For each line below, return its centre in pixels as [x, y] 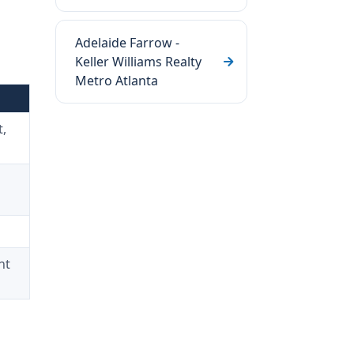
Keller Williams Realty [138, 62]
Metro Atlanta [117, 81]
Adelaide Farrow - [127, 43]
